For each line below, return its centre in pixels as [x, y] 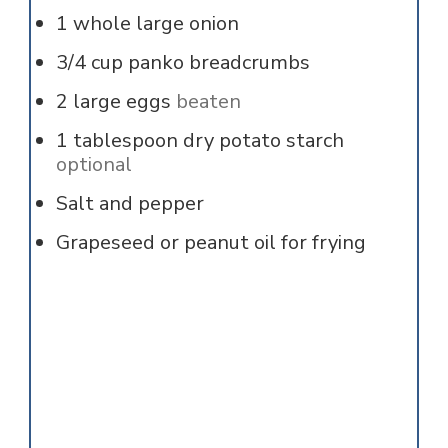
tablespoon [125, 140]
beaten [208, 101]
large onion [187, 23]
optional [93, 164]
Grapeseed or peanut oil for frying [210, 242]
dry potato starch [263, 140]
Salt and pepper [129, 203]
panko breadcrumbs [218, 62]
